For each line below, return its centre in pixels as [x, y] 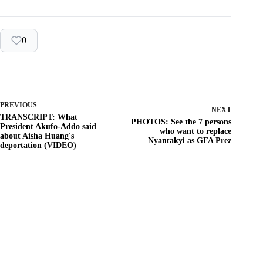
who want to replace [196, 131]
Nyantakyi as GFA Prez [190, 141]
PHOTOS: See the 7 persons [181, 122]
